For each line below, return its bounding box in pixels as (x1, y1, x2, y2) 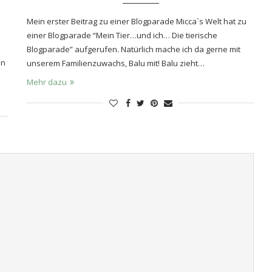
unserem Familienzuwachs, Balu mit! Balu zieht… (27, 57, 205, 69)
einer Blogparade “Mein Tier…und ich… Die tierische (27, 29, 218, 41)
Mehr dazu (27, 76, 67, 87)
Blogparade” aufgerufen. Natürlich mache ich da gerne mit (27, 43, 241, 55)
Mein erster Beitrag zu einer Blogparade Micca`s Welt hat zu (27, 15, 247, 27)
